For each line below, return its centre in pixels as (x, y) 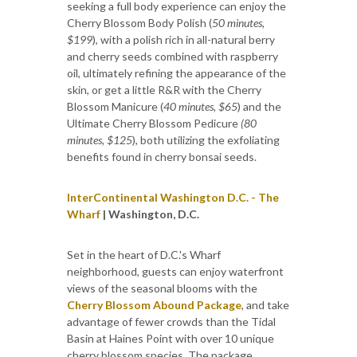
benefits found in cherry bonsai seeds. (162, 156)
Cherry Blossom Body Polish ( (139, 22)
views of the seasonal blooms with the (162, 288)
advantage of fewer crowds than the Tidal (171, 321)
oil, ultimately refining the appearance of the (177, 73)
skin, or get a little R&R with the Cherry (164, 89)
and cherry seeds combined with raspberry (173, 56)
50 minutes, (238, 22)
